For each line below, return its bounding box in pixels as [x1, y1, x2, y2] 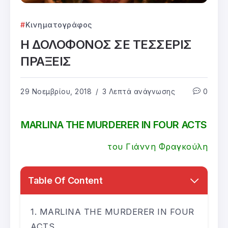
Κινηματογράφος [25, 20, 92, 29]
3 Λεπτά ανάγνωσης [100, 87, 175, 96]
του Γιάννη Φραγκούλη [107, 141, 208, 152]
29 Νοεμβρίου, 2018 [20, 87, 92, 96]
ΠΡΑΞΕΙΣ [20, 53, 71, 69]
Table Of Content [28, 175, 103, 186]
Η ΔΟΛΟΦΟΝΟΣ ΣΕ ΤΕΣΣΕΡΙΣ [20, 37, 192, 52]
